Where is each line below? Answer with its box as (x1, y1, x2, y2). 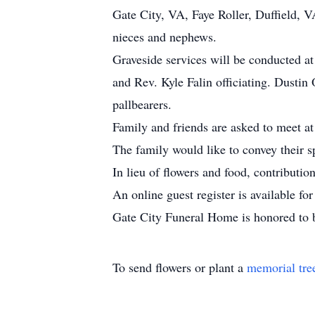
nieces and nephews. (112, 28, 217, 45)
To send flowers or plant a (112, 259, 247, 276)
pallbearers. (112, 96, 172, 112)
